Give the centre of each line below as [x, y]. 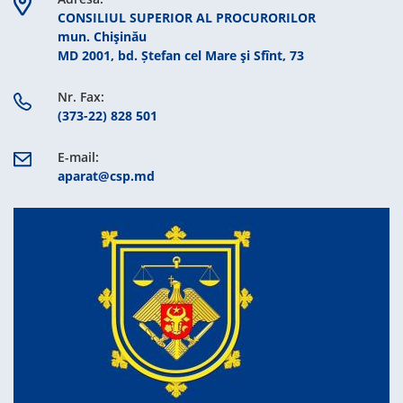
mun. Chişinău [102, 36]
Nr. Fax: [81, 97]
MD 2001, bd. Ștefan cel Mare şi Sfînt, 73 [181, 55]
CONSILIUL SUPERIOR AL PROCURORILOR [187, 18]
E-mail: [78, 157]
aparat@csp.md [106, 176]
